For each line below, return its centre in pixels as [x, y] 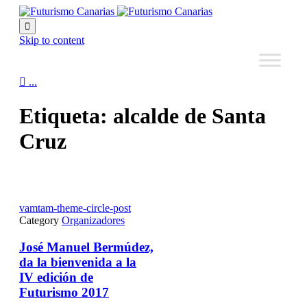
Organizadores [93, 220]
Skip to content [52, 40]
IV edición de [56, 277]
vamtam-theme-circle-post [75, 208]
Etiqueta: [66, 116]
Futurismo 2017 [64, 292]
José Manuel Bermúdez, [86, 247]
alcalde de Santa [189, 116]
